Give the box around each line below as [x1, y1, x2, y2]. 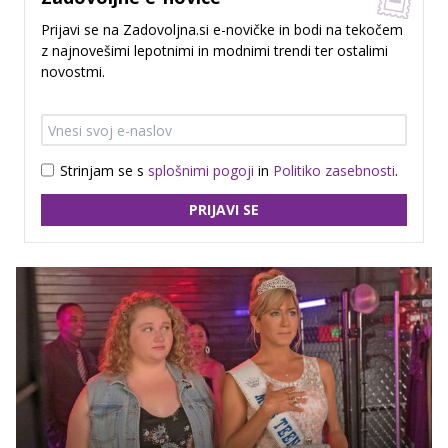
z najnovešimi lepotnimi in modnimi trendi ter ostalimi [41, 41, 388, 61]
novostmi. [41, 62, 105, 82]
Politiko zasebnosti [273, 160, 395, 180]
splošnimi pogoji [148, 160, 254, 180]
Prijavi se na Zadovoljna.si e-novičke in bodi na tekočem [41, 20, 403, 40]
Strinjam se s [60, 160, 148, 180]
